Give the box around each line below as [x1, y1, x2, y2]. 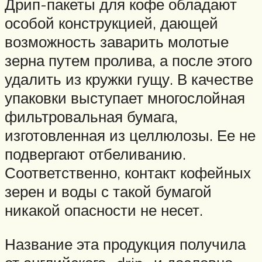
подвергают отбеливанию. [5, 144, 186, 163]
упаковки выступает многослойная [5, 88, 245, 107]
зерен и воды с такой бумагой [5, 181, 212, 201]
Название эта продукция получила [5, 234, 246, 253]
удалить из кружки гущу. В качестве [5, 69, 253, 88]
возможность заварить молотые [5, 32, 229, 51]
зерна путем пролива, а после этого [5, 50, 252, 70]
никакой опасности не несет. [5, 200, 203, 219]
